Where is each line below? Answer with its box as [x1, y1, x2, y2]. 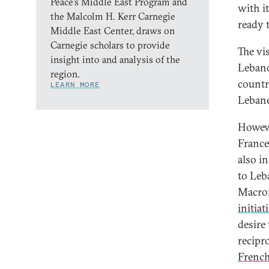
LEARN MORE [50, 80, 100, 89]
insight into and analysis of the [50, 53, 180, 65]
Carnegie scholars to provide [50, 39, 170, 51]
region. [50, 68, 82, 80]
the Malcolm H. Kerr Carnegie [50, 10, 175, 22]
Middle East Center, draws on [50, 25, 175, 37]
